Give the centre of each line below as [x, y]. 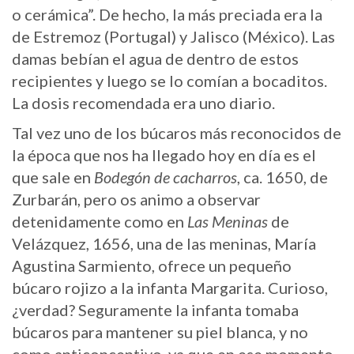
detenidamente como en [100, 221]
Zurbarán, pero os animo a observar [136, 199]
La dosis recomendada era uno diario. [147, 102]
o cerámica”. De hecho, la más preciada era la [167, 14]
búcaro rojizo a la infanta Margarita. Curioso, [170, 287]
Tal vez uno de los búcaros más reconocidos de [177, 132]
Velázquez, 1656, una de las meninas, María [164, 243]
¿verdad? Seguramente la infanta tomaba [155, 309]
